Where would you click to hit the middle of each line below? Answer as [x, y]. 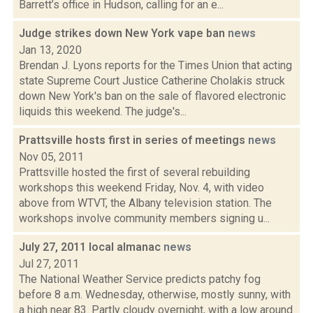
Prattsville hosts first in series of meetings [133, 140]
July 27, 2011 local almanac [91, 247]
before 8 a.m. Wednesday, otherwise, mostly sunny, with [155, 294]
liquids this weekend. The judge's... [103, 111]
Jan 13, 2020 [50, 50]
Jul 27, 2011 [49, 264]
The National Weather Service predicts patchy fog [140, 279]
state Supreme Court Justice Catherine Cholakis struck [152, 81]
